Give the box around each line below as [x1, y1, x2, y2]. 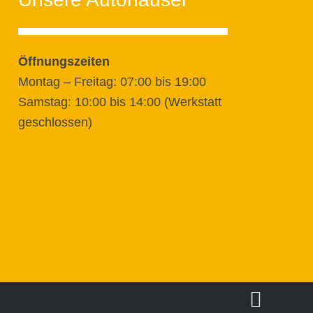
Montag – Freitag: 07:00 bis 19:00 [18, 75, 207, 89]
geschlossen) [18, 115, 93, 130]
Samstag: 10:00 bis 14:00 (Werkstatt [18, 95, 222, 110]
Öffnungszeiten [18, 54, 110, 69]
